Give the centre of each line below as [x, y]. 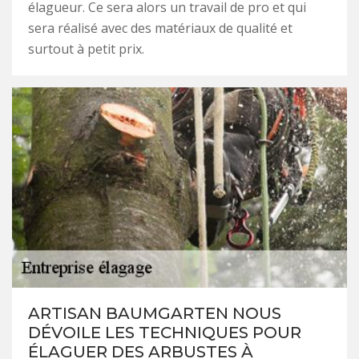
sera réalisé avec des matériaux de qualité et [160, 28]
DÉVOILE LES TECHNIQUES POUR [165, 332]
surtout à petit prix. [86, 48]
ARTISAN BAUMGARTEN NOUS [155, 313]
